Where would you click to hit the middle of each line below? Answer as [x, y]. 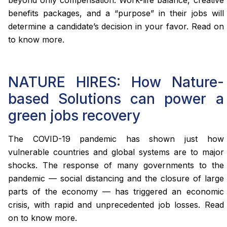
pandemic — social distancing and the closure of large [116, 178]
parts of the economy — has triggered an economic [116, 191]
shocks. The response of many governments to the [116, 165]
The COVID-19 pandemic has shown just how [116, 139]
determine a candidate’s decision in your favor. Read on [116, 26]
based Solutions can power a [116, 99]
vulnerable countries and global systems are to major [116, 152]
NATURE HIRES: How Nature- [116, 82]
